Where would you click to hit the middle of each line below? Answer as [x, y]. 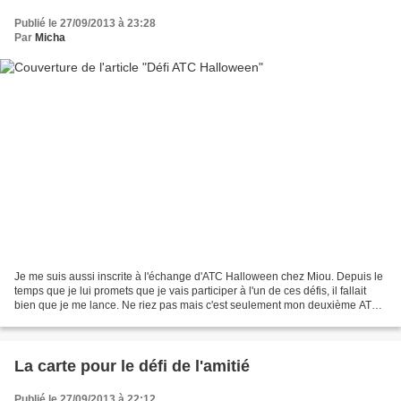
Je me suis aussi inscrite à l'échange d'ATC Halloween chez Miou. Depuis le [199, 277]
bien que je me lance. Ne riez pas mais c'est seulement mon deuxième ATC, [198, 306]
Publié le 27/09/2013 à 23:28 [85, 23]
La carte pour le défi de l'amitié [132, 367]
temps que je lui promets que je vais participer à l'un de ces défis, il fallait [190, 291]
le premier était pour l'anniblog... [92, 320]
